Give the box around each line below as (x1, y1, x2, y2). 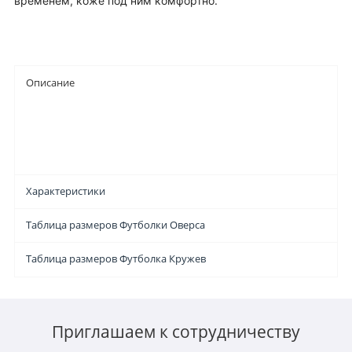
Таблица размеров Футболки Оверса (26, 218, 206, 233)
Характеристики (26, 185, 106, 199)
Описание (26, 75, 75, 90)
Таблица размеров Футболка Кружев (26, 252, 207, 266)
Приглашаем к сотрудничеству (52, 320, 300, 343)
